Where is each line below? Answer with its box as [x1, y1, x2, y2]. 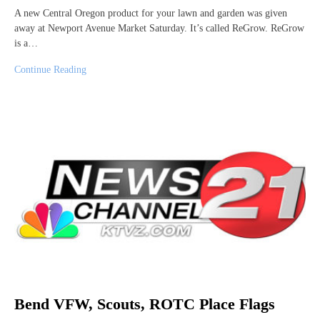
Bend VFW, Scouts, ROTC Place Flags [14, 295, 275, 314]
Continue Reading [14, 64, 86, 76]
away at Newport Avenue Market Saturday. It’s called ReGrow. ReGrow [14, 23, 304, 34]
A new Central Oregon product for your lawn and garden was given [14, 8, 287, 19]
